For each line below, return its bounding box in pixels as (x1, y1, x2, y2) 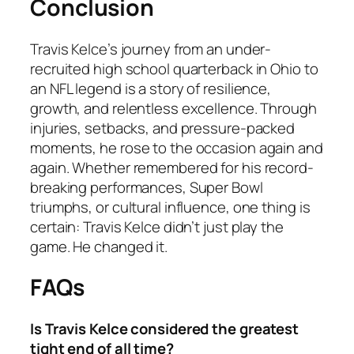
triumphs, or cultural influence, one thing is (30, 196, 311, 217)
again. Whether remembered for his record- (30, 156, 314, 178)
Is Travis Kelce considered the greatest (30, 318, 299, 340)
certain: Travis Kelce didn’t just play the (30, 216, 284, 237)
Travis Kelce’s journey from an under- (30, 38, 272, 59)
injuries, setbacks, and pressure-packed (30, 117, 296, 138)
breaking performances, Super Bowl (30, 176, 263, 198)
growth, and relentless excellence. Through (30, 97, 317, 119)
